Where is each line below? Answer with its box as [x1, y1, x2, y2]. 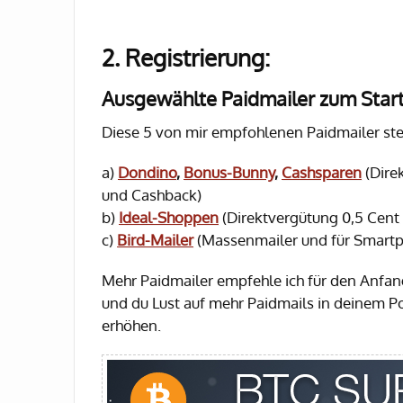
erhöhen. [102, 316, 161, 335]
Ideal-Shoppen [119, 208, 219, 227]
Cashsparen [282, 163, 362, 182]
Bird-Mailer [117, 230, 193, 249]
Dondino [118, 163, 176, 182]
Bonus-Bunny [184, 163, 274, 182]
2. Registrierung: [102, 42, 270, 72]
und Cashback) [102, 185, 201, 204]
